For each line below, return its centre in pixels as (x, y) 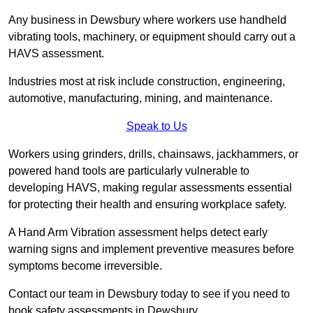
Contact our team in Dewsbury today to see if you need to (149, 294)
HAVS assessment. (58, 54)
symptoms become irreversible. (85, 266)
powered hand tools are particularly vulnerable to (129, 171)
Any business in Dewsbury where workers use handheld (147, 20)
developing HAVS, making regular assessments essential (150, 188)
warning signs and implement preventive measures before (151, 249)
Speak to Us (156, 126)
